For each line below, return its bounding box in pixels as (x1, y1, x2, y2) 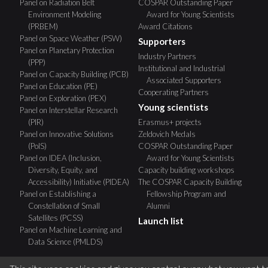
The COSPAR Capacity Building (138, 176, 242, 187)
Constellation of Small (28, 200, 100, 211)
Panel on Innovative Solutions (19, 129, 114, 139)
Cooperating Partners (138, 87, 209, 97)
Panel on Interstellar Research (19, 105, 118, 115)
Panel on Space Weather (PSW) (19, 33, 122, 43)
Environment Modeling (28, 9, 101, 19)
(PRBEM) (28, 21, 58, 31)
